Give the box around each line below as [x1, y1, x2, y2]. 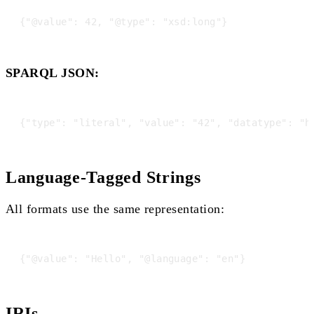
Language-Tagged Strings [6, 168, 201, 186]
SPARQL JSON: [6, 65, 100, 80]
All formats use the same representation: [6, 201, 225, 216]
